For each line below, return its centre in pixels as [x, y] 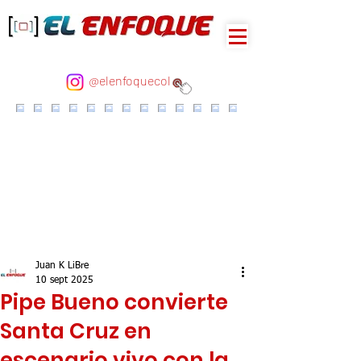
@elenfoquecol [129, 80]
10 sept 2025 [64, 280]
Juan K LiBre [62, 266]
